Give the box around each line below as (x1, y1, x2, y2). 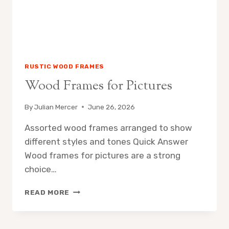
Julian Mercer (34, 102, 78, 111)
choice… (25, 164, 57, 174)
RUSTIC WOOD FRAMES (25, 63, 104, 71)
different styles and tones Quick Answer (25, 136, 188, 147)
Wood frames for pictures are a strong (25, 150, 180, 161)
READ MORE (25, 188, 70, 196)
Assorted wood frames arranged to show (25, 122, 192, 133)
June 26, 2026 (88, 102, 135, 111)
